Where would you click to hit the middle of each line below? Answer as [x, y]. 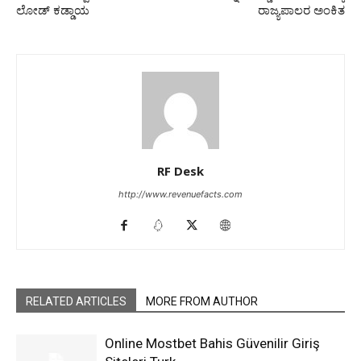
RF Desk [180, 171]
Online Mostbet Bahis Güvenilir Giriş [212, 343]
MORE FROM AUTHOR [202, 301]
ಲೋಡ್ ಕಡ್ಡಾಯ [53, 10]
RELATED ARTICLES [76, 301]
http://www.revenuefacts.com [180, 194]
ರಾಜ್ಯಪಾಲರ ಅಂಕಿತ [301, 10]
